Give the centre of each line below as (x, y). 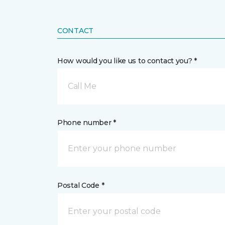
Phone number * (87, 123)
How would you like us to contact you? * (127, 61)
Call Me (82, 86)
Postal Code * (81, 185)
